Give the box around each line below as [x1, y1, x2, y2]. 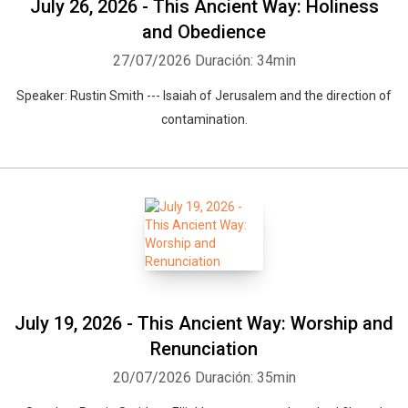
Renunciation [150, 338, 258, 360]
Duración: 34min [194, 52, 296, 69]
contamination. [160, 112, 248, 127]
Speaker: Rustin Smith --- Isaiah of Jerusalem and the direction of [16, 88, 392, 103]
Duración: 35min [194, 369, 296, 386]
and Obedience [142, 21, 266, 43]
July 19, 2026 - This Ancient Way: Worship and [15, 312, 393, 334]
